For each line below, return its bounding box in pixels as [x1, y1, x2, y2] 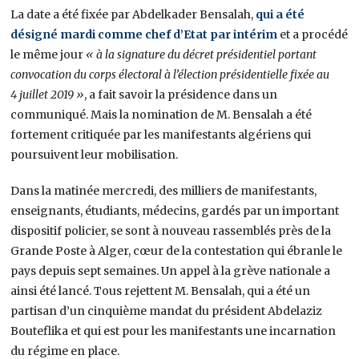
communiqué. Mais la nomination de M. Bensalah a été [10, 107, 313, 122]
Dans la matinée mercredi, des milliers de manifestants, [10, 183, 317, 198]
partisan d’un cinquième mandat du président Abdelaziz [10, 303, 323, 318]
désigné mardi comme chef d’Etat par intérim [10, 26, 278, 42]
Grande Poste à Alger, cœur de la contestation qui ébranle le [10, 243, 343, 258]
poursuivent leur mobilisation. [10, 147, 179, 162]
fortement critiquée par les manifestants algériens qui [10, 127, 312, 142]
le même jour [10, 46, 87, 62]
